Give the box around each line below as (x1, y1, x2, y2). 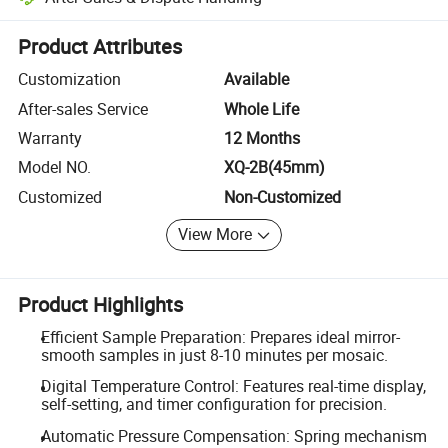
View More (178, 223, 253, 246)
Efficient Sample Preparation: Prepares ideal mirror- (40, 325, 400, 348)
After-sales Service (18, 97, 149, 120)
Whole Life (224, 97, 299, 120)
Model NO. (18, 156, 92, 179)
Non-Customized (224, 185, 341, 208)
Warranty (18, 126, 83, 149)
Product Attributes (18, 33, 183, 61)
